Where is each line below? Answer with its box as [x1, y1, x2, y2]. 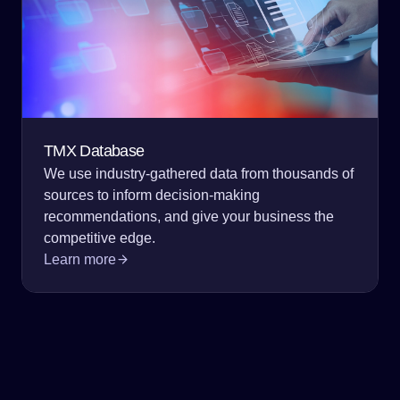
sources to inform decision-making [44, 187, 260, 204]
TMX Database [44, 142, 145, 161]
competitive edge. [44, 230, 155, 246]
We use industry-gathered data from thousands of [44, 166, 354, 182]
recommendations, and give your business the [44, 209, 334, 225]
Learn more [44, 252, 116, 268]
